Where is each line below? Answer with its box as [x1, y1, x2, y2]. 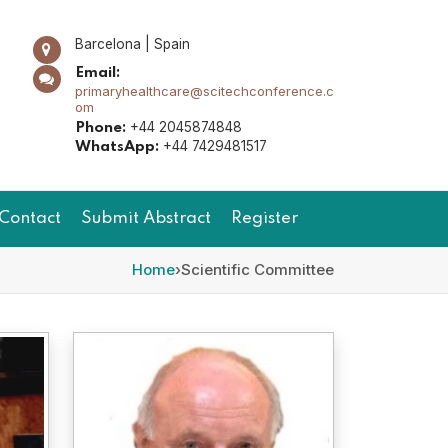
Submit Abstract [81, 210, 211, 227]
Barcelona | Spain [74, 35, 190, 52]
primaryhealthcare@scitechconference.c [74, 82, 334, 99]
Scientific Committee [181, 260, 334, 279]
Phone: [74, 119, 126, 136]
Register [231, 210, 298, 227]
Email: [74, 64, 120, 81]
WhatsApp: [74, 138, 159, 155]
